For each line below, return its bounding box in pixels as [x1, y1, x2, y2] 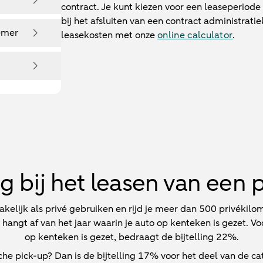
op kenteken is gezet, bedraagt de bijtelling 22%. [24, 231, 239, 244]
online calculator [157, 29, 233, 42]
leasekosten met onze [61, 29, 157, 42]
